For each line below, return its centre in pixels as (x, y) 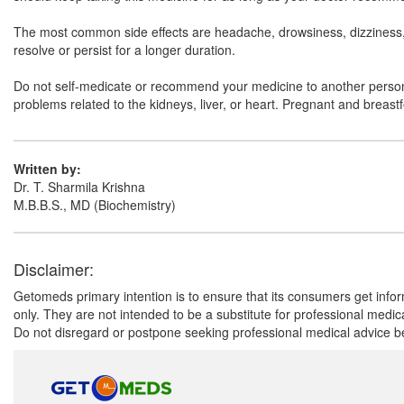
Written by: (47, 169)
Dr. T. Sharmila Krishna (79, 187)
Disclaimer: (54, 269)
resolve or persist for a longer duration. (124, 50)
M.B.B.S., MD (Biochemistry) (95, 205)
